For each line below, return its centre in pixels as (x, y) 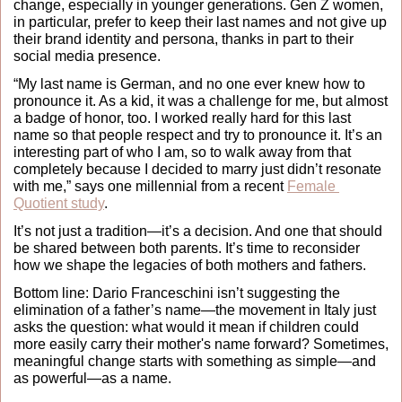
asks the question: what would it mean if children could (186, 327)
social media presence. (89, 56)
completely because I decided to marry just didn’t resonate (197, 169)
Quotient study (59, 203)
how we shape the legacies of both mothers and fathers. (190, 265)
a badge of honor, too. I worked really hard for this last (182, 118)
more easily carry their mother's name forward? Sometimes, (201, 344)
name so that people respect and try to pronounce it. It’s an (198, 135)
